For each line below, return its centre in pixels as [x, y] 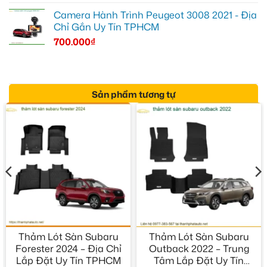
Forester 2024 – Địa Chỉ [68, 249]
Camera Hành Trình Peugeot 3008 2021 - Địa [155, 15]
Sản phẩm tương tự [133, 94]
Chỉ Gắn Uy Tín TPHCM [106, 27]
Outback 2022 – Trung [199, 249]
